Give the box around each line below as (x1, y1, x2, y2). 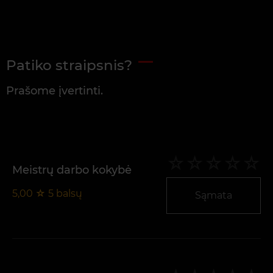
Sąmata (195, 190, 232, 202)
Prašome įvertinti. (6, 84, 103, 98)
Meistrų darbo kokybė (12, 163, 132, 177)
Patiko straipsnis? (6, 57, 132, 74)
